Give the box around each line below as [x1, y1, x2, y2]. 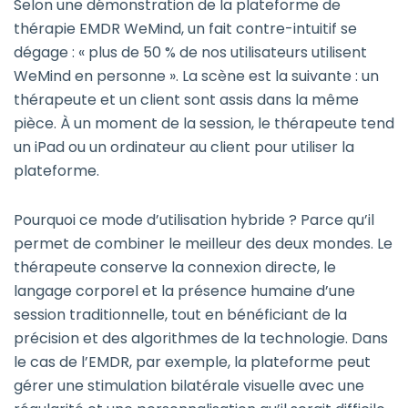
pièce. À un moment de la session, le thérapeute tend [14, 113, 394, 135]
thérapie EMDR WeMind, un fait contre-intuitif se [14, 18, 357, 40]
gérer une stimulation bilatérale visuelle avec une [14, 375, 364, 397]
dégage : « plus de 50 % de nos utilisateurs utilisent [14, 42, 367, 64]
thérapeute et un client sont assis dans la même [14, 89, 359, 111]
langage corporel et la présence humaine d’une [14, 280, 355, 302]
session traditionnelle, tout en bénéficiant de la [14, 304, 347, 326]
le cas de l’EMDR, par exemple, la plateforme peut [14, 352, 371, 373]
